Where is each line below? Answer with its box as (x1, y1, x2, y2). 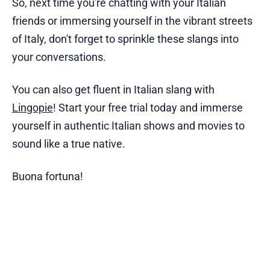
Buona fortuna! (12, 169, 83, 183)
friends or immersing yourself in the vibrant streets (12, 14, 253, 27)
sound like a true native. (12, 137, 125, 150)
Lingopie (12, 101, 53, 114)
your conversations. (12, 50, 106, 63)
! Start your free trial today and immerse (53, 101, 243, 114)
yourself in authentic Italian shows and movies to (12, 119, 245, 132)
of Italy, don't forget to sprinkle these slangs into (12, 32, 239, 45)
